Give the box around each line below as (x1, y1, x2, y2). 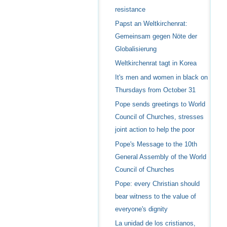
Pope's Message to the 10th (115, 140, 197, 148)
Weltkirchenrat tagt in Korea (115, 59, 197, 67)
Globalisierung (115, 45, 157, 53)
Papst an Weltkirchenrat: (115, 19, 187, 27)
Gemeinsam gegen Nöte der (115, 32, 197, 40)
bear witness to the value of (115, 192, 196, 200)
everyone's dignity (115, 205, 168, 213)
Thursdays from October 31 (115, 86, 196, 94)
